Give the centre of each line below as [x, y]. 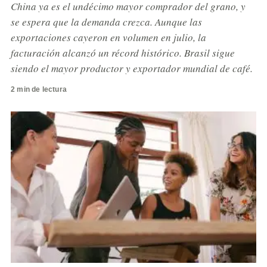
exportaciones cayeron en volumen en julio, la [108, 37]
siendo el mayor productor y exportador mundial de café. [132, 68]
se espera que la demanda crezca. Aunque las [106, 22]
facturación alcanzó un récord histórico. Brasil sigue [123, 53]
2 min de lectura [39, 89]
